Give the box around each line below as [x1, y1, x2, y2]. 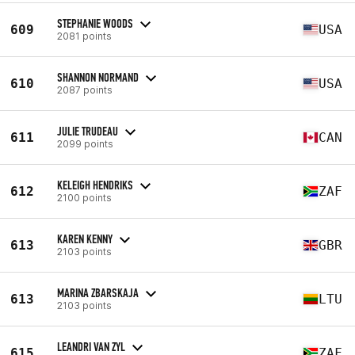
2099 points [57, 137, 113, 150]
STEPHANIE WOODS [57, 15, 133, 31]
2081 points [57, 29, 112, 42]
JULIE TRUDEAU [57, 123, 118, 139]
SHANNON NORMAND [57, 69, 139, 85]
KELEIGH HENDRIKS [57, 177, 133, 193]
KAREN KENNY [57, 231, 113, 246]
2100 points [57, 191, 112, 204]
